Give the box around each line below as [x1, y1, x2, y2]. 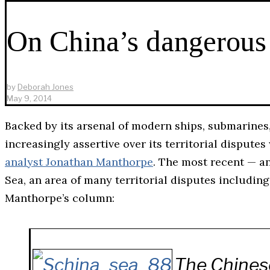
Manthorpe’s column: [5, 190, 115, 205]
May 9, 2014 [7, 93, 52, 103]
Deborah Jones [17, 81, 74, 92]
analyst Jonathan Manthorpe [5, 154, 153, 169]
